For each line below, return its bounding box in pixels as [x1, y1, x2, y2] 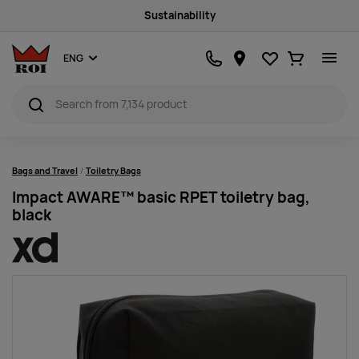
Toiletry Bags [85, 165, 141, 176]
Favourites [269, 46, 328, 61]
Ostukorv [295, 46, 346, 61]
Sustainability [143, 9, 216, 22]
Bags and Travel [12, 165, 78, 176]
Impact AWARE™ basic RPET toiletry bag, [12, 188, 310, 208]
